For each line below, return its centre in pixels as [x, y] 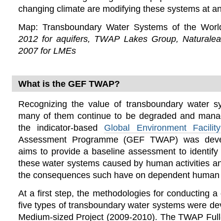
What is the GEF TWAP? [69, 83]
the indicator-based [61, 127]
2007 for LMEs [47, 50]
